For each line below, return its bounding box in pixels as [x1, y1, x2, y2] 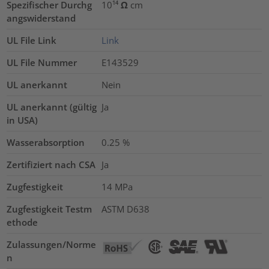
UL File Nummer [7, 56, 77, 69]
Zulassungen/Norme [7, 238, 97, 251]
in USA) [7, 114, 38, 127]
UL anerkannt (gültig [7, 101, 97, 113]
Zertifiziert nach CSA [7, 159, 96, 171]
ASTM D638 [101, 203, 150, 216]
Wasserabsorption [7, 136, 85, 149]
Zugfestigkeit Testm [7, 203, 92, 216]
